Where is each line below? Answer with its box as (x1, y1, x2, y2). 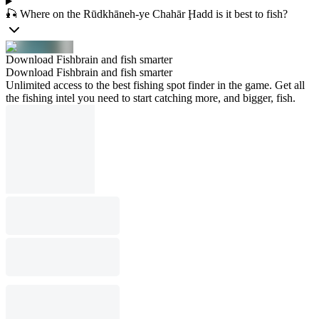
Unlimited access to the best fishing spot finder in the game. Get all (6, 79, 305, 91)
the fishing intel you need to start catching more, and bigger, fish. (6, 92, 296, 104)
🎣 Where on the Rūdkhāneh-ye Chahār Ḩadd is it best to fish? (6, 8, 288, 20)
